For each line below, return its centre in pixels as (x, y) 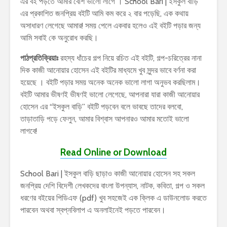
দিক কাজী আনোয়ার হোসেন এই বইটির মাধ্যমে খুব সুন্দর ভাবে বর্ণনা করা (108, 70)
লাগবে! (29, 131)
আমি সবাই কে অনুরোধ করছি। (59, 38)
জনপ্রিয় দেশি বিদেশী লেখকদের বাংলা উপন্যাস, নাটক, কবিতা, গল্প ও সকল (112, 186)
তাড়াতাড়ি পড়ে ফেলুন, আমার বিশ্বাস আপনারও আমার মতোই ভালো (105, 119)
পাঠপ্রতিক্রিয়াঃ (39, 58)
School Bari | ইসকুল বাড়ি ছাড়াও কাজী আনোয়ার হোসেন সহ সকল (108, 174)
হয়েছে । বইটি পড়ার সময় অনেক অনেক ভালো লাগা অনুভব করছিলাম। (110, 83)
